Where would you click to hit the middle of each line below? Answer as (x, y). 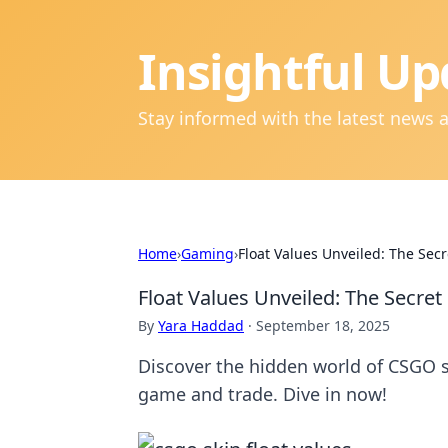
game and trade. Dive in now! (262, 394)
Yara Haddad (201, 325)
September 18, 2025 (323, 325)
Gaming (207, 253)
